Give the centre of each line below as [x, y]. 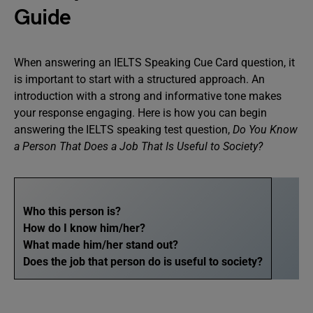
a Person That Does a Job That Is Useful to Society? [138, 146]
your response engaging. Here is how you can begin [140, 113]
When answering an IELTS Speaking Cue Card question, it [154, 63]
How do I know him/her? [84, 228]
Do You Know [264, 130]
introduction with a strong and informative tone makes [148, 96]
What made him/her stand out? [101, 245]
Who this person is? [72, 211]
